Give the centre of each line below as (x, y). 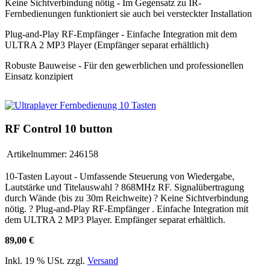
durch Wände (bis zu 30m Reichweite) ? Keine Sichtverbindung (127, 198)
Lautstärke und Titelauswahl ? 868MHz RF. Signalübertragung (124, 187)
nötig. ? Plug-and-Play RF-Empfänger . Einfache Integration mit (127, 209)
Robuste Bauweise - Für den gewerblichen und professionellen (124, 66)
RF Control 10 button (59, 128)
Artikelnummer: (37, 154)
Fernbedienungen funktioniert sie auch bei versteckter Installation (128, 14)
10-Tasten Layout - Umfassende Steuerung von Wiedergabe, (120, 176)
